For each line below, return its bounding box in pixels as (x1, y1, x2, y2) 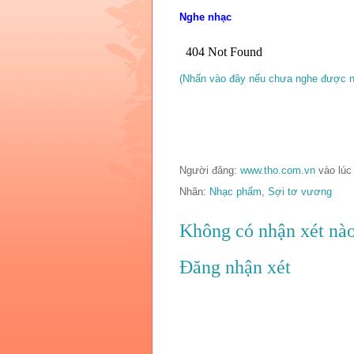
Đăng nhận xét (179, 257, 291, 278)
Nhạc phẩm (209, 185, 262, 198)
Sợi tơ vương (268, 185, 332, 198)
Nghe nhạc (179, 10, 232, 23)
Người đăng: (179, 164, 240, 176)
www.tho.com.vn (240, 164, 318, 176)
